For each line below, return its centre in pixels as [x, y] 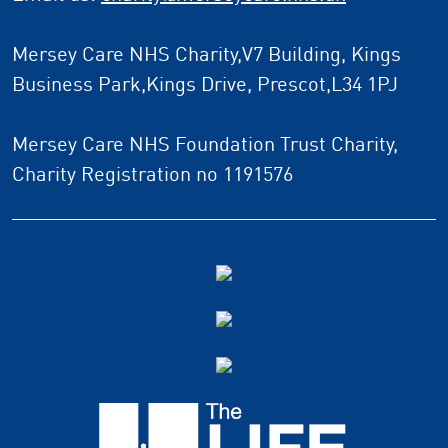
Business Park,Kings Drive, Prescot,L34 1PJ [205, 84]
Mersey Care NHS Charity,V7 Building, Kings [206, 54]
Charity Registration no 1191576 [152, 174]
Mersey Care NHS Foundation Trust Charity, [205, 144]
